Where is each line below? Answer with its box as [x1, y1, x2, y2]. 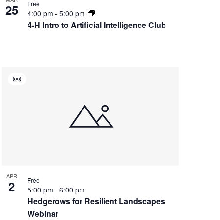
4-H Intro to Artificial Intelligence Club [27, 19, 166, 30]
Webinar [27, 207, 58, 219]
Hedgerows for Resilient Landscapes [27, 195, 165, 207]
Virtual [16, 79, 38, 89]
